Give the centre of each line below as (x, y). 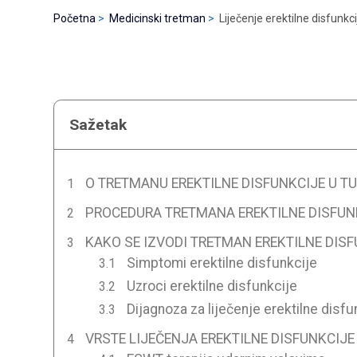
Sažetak (98, 124)
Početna (75, 18)
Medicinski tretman (158, 18)
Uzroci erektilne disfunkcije (212, 286)
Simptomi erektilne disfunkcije (222, 263)
